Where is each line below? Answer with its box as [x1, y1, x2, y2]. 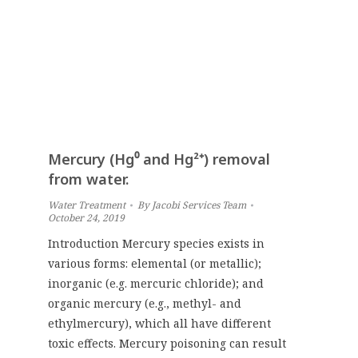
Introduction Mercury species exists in [48, 235, 265, 251]
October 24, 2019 [48, 210, 125, 225]
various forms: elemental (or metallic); [48, 255, 261, 271]
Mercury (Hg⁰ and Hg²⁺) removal [48, 149, 270, 169]
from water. [48, 169, 129, 189]
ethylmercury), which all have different [48, 315, 271, 331]
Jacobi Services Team [152, 197, 246, 212]
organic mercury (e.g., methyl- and [48, 295, 241, 311]
